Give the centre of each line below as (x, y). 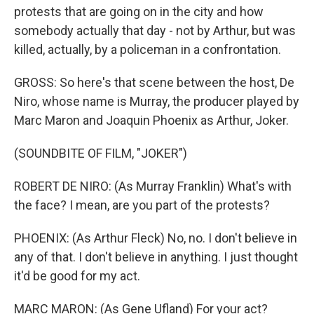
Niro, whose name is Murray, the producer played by (157, 101)
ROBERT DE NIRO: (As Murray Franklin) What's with (153, 186)
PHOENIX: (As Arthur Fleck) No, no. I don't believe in (156, 238)
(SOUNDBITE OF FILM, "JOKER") (101, 153)
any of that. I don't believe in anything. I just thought (156, 257)
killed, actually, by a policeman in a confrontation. (148, 49)
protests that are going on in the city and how (139, 12)
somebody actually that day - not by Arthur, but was (155, 30)
